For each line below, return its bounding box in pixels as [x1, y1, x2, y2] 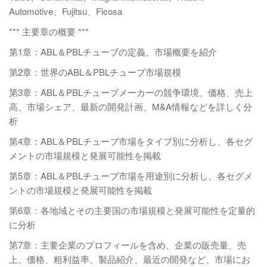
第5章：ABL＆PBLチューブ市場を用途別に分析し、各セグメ [9, 169, 253, 182]
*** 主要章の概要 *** [9, 25, 89, 38]
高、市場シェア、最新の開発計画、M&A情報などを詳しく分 [9, 100, 252, 113]
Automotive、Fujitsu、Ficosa [9, 5, 122, 17]
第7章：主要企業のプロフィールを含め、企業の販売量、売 [9, 238, 246, 251]
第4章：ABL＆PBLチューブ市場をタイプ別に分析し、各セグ [9, 135, 253, 147]
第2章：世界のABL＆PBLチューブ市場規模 [9, 66, 181, 78]
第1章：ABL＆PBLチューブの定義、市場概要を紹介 [9, 45, 217, 58]
